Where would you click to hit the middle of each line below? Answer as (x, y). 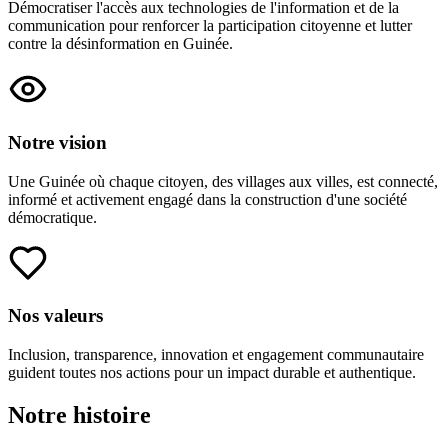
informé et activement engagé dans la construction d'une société (207, 199)
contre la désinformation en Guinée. (120, 44)
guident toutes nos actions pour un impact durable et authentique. (212, 373)
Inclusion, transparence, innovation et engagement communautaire (216, 355)
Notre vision (57, 142)
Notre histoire (79, 415)
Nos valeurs (55, 316)
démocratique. (52, 217)
